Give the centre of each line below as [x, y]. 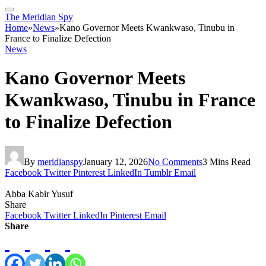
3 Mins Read [227, 161]
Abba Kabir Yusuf [39, 194]
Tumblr [158, 172]
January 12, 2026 [115, 161]
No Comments [175, 161]
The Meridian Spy [39, 17]
